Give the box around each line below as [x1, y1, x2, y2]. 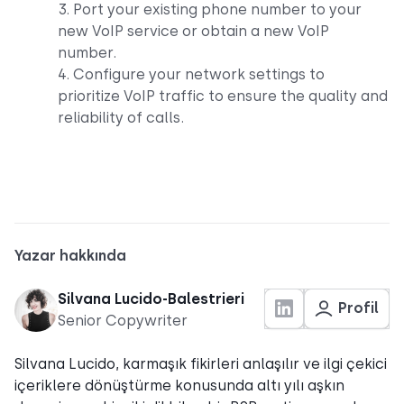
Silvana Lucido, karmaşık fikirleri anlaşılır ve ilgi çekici [14, 354, 387, 372]
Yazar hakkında [14, 246, 126, 264]
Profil [338, 299, 379, 317]
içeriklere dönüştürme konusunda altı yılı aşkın [14, 376, 344, 394]
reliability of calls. [58, 108, 184, 126]
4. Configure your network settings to [58, 65, 325, 83]
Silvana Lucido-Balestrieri [58, 289, 244, 308]
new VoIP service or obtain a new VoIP [58, 22, 329, 40]
